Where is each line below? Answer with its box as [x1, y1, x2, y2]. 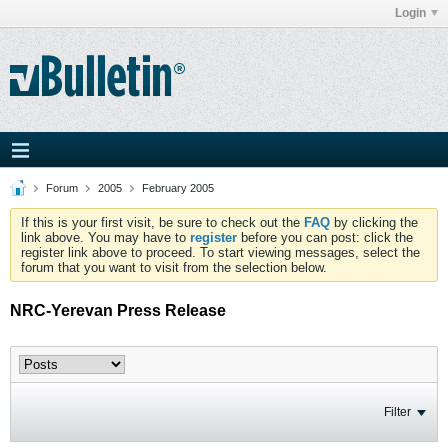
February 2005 [142, 182, 214, 194]
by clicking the [330, 215, 418, 230]
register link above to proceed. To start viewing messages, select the [21, 245, 420, 260]
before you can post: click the [237, 230, 413, 245]
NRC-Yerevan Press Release [10, 302, 226, 319]
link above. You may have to [21, 230, 190, 245]
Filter [384, 405, 411, 419]
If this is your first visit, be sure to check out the [21, 215, 304, 230]
